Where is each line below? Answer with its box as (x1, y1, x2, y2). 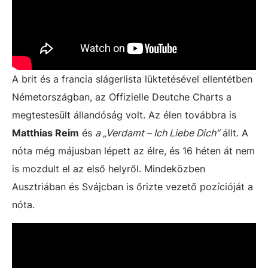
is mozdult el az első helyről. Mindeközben (12, 162, 205, 175)
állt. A (220, 126, 248, 139)
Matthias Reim (12, 126, 79, 139)
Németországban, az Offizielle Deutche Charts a (12, 90, 232, 103)
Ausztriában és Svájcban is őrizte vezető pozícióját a (12, 180, 253, 193)
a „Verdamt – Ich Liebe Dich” (95, 126, 220, 139)
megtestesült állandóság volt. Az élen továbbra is (12, 108, 236, 121)
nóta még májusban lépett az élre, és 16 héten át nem (12, 144, 255, 157)
